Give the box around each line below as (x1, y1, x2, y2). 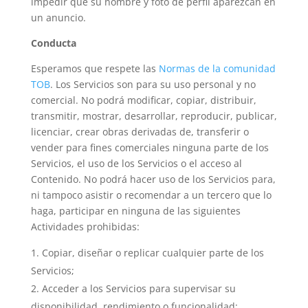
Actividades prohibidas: (30, 220, 140, 233)
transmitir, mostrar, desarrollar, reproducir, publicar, (30, 109, 277, 122)
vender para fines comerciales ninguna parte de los (30, 141, 269, 154)
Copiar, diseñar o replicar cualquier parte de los (41, 246, 264, 259)
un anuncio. (30, 11, 86, 24)
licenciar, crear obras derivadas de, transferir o (30, 125, 249, 138)
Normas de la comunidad (158, 62, 276, 75)
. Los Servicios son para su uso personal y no (49, 78, 256, 91)
